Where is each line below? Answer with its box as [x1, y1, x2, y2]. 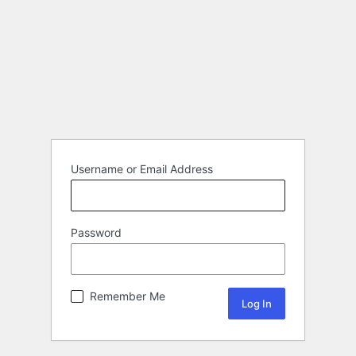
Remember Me [90, 289, 165, 304]
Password [71, 226, 122, 240]
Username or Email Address [71, 162, 213, 176]
